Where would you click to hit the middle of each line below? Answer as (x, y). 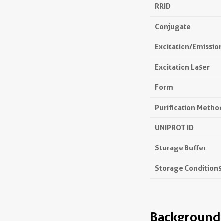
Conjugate (173, 26)
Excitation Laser (182, 67)
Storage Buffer (181, 148)
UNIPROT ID (174, 128)
